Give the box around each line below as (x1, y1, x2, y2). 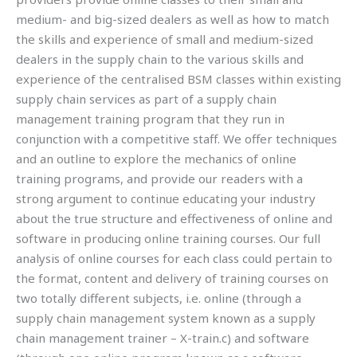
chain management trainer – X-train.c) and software (16, 329, 309, 346)
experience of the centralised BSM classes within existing (16, 70, 341, 87)
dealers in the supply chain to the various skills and (16, 50, 304, 67)
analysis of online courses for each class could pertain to (16, 249, 332, 266)
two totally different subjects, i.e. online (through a (16, 289, 301, 306)
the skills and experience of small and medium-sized (16, 30, 313, 47)
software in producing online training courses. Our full (16, 229, 320, 246)
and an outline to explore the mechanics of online (16, 150, 296, 167)
